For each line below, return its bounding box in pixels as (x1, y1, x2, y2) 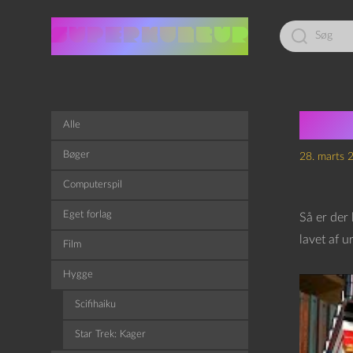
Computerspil (62, 180, 122, 190)
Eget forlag (62, 210, 112, 220)
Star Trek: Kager (74, 329, 146, 340)
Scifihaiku (74, 299, 116, 310)
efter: (278, 32, 303, 43)
